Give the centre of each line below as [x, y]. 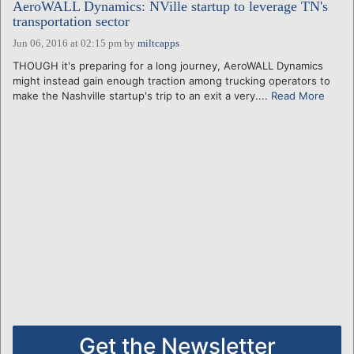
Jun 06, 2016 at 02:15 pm [67, 43]
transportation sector [71, 21]
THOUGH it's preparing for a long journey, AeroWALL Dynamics [168, 65]
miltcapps [158, 43]
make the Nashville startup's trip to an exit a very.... [142, 95]
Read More [298, 95]
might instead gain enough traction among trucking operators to [171, 80]
